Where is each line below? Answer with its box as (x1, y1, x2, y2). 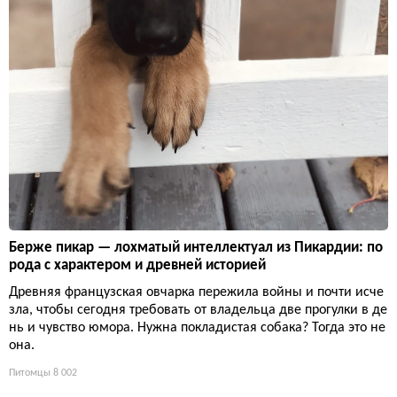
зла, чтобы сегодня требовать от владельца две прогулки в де (9, 303, 387, 318)
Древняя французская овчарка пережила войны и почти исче (9, 285, 384, 300)
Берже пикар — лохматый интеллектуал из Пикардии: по (9, 240, 383, 256)
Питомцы (9, 368, 51, 379)
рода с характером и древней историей (9, 258, 266, 274)
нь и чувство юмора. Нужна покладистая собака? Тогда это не (9, 321, 385, 336)
